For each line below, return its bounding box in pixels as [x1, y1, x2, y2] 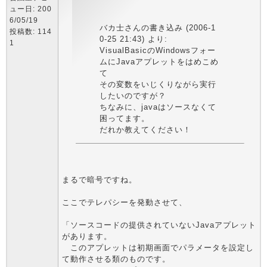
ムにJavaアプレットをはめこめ [99, 57, 219, 66]
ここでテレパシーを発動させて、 [62, 198, 187, 207]
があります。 [62, 232, 112, 241]
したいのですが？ [99, 91, 166, 100]
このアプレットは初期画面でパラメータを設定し [62, 243, 254, 252]
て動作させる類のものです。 [62, 254, 170, 263]
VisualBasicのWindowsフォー [99, 46, 216, 55]
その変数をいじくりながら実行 [99, 80, 216, 89]
